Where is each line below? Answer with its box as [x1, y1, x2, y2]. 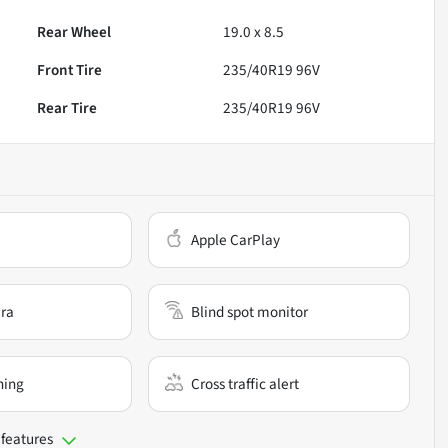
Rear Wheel [37, 20, 112, 43]
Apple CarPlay [191, 228, 281, 251]
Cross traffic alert [191, 372, 300, 395]
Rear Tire [37, 96, 98, 119]
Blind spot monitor [191, 300, 309, 323]
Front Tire [37, 58, 103, 81]
